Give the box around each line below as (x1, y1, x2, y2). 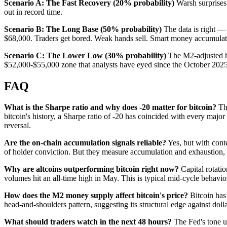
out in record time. (4, 7, 62, 16)
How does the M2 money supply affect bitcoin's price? (4, 191, 188, 200)
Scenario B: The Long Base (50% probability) (4, 24, 162, 33)
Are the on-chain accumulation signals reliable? (4, 138, 166, 147)
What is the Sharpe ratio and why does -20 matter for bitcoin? (4, 103, 216, 112)
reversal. (4, 121, 31, 130)
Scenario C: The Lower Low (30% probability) (4, 51, 166, 60)
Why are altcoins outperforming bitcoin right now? (4, 165, 179, 174)
